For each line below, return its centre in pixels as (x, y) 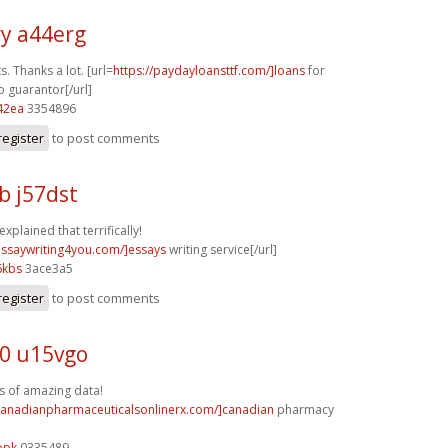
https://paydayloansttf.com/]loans (209, 70)
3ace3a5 (47, 268)
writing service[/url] (221, 249)
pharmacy (304, 409)
